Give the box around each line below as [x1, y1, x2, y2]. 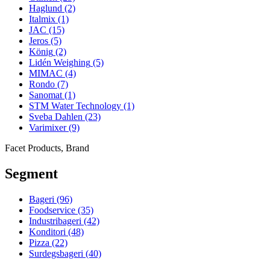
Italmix [29, 14, 55, 25]
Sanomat [29, 90, 62, 101]
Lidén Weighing [29, 57, 90, 68]
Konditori [29, 227, 66, 237]
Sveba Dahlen [29, 111, 83, 122]
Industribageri [29, 216, 81, 227]
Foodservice [29, 205, 75, 216]
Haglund [29, 3, 62, 14]
